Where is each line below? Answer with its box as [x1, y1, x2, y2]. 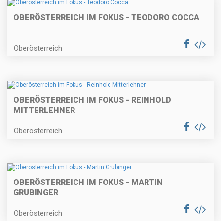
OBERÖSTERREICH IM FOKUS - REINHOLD [13, 95, 171, 105]
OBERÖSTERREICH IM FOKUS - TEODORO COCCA [13, 12, 199, 22]
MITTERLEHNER [13, 106, 75, 115]
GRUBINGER [13, 188, 58, 198]
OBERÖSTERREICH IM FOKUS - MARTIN [13, 178, 163, 187]
